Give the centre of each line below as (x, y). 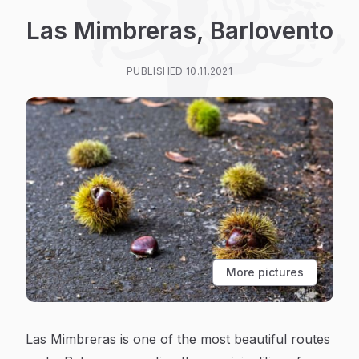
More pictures (265, 272)
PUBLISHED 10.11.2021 (179, 71)
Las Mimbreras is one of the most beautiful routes (178, 339)
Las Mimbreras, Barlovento (179, 30)
